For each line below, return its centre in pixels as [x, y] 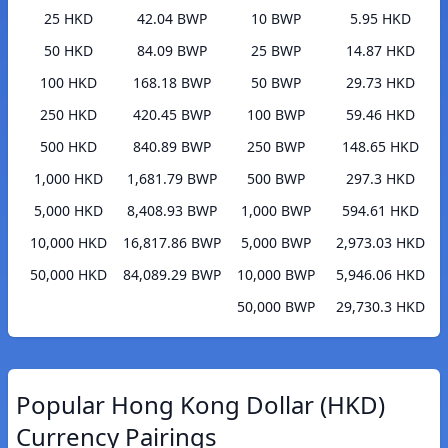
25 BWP [276, 51]
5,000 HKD [68, 211]
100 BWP [276, 115]
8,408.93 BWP [172, 211]
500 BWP [276, 179]
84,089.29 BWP [172, 275]
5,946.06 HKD [380, 275]
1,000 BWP [276, 211]
